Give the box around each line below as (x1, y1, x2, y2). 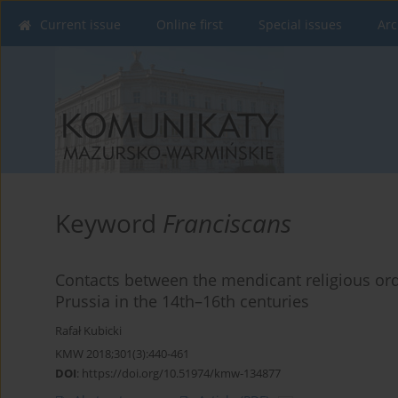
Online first (156, 16, 223, 33)
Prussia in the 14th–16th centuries (55, 291, 309, 313)
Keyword (55, 206, 163, 241)
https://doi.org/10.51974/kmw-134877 (82, 365, 281, 382)
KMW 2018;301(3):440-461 (55, 346, 189, 362)
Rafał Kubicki (55, 323, 122, 339)
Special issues (259, 16, 342, 33)
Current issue (40, 16, 121, 33)
